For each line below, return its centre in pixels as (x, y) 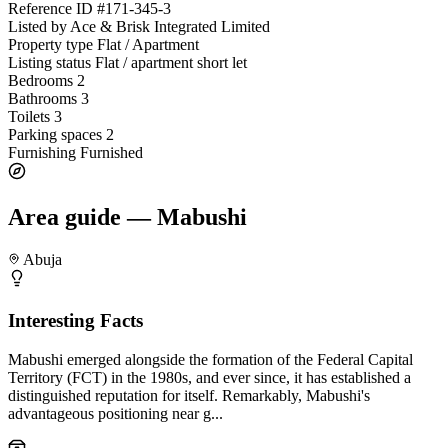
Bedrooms (40, 81)
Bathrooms (42, 99)
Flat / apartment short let (171, 63)
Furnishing (42, 153)
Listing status (49, 63)
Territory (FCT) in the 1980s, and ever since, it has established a (209, 377)
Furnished (111, 153)
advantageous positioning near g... (115, 413)
